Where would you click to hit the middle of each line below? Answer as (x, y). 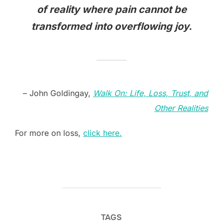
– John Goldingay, (58, 93)
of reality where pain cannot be (111, 9)
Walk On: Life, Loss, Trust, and (151, 93)
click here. (103, 133)
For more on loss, (49, 133)
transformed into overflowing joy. (111, 26)
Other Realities (181, 108)
